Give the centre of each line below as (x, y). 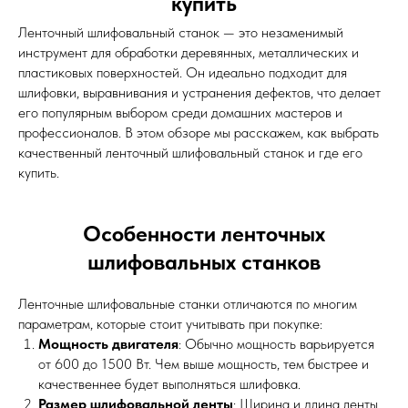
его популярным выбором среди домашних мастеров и (180, 112)
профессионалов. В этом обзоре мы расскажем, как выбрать (199, 133)
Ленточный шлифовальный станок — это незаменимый (181, 32)
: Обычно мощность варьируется (276, 344)
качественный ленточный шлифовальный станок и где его (190, 153)
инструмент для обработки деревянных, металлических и (189, 52)
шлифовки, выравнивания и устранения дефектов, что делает (199, 92)
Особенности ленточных (204, 234)
